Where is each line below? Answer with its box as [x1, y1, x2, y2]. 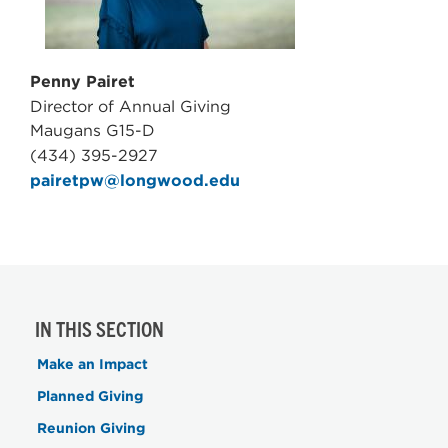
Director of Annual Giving [30, 97, 231, 117]
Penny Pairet [30, 72, 135, 92]
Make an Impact [37, 356, 148, 373]
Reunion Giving [37, 420, 145, 437]
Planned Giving [37, 388, 143, 405]
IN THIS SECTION [35, 315, 164, 342]
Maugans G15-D [30, 121, 155, 141]
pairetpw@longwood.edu [30, 171, 240, 191]
